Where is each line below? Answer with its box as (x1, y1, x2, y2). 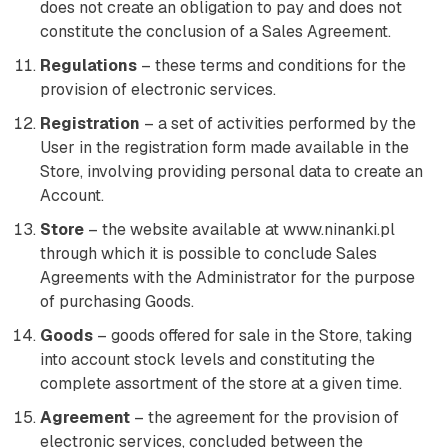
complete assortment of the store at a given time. (40, 373, 402, 394)
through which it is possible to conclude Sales (40, 243, 377, 264)
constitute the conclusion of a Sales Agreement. (40, 21, 391, 42)
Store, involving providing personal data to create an (40, 161, 423, 182)
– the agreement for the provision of (130, 407, 399, 428)
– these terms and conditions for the (137, 55, 406, 76)
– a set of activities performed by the (140, 113, 416, 134)
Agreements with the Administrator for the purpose (40, 267, 415, 288)
